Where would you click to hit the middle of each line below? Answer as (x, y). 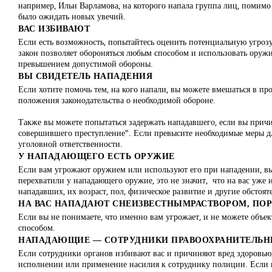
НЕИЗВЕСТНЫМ (155, 204)
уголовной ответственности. (70, 144)
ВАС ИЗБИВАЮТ (54, 29)
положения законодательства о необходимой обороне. (117, 100)
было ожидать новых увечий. (72, 16)
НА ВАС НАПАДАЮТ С (69, 204)
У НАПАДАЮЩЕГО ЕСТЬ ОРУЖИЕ (97, 156)
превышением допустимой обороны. (86, 63)
